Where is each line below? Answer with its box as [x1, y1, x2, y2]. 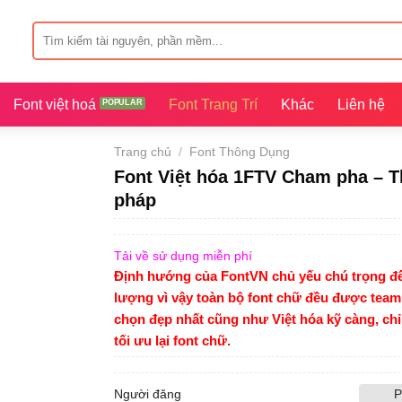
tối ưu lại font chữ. [113, 333, 231, 348]
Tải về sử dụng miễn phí [113, 249, 252, 263]
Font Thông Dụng [188, 144, 290, 159]
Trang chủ [113, 144, 171, 159]
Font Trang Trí [169, 96, 258, 112]
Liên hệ [337, 96, 386, 112]
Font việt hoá [13, 96, 96, 112]
